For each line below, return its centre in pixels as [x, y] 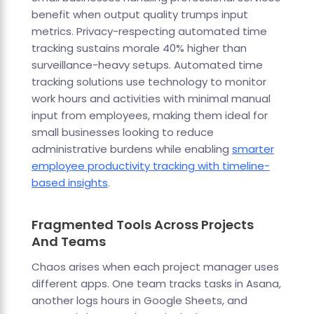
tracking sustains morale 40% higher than [139, 48]
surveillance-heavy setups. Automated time [147, 65]
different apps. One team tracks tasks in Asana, [156, 284]
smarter [253, 149]
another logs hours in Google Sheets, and [139, 301]
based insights [69, 183]
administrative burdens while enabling [131, 149]
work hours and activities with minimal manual [151, 99]
